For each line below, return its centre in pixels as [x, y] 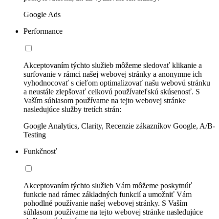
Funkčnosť [40, 151]
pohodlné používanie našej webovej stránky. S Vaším [105, 203]
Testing [35, 134]
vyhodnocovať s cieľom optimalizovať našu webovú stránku [117, 83]
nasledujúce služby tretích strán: [72, 109]
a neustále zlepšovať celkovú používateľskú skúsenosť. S [112, 91]
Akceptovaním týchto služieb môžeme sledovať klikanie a [113, 65]
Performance [43, 31]
